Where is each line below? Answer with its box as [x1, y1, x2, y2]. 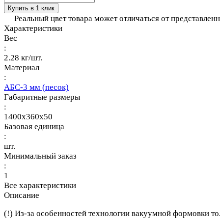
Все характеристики [4, 180, 76, 190]
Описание [4, 190, 39, 200]
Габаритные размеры [4, 92, 80, 102]
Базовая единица [4, 121, 64, 131]
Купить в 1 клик [8, 4, 55, 12]
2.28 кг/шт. [4, 53, 42, 62]
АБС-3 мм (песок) [4, 82, 69, 92]
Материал [4, 62, 39, 72]
